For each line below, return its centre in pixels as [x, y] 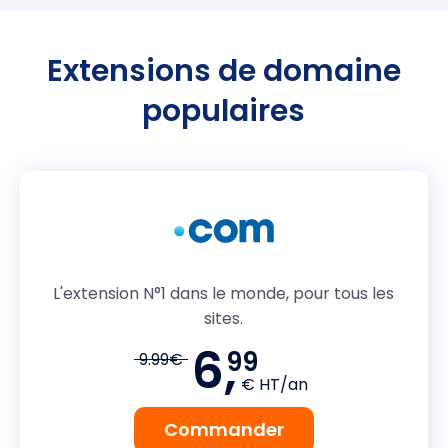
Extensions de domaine [223, 70]
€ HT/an [275, 384]
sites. [224, 318]
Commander [223, 429]
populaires [224, 110]
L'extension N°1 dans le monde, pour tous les [224, 293]
